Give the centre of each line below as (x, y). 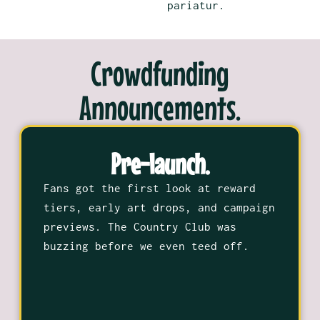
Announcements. (160, 107)
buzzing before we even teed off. (146, 245)
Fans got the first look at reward (149, 187)
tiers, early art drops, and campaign (159, 207)
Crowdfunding (160, 73)
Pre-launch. (160, 164)
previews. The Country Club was (140, 226)
